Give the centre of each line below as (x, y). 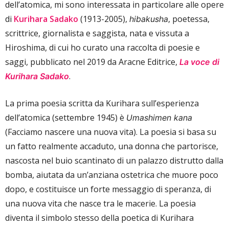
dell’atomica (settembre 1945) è (66, 117)
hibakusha (149, 19)
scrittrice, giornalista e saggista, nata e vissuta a (97, 33)
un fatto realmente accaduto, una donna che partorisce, (112, 146)
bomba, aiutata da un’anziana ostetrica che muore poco (112, 175)
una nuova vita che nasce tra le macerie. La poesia (100, 203)
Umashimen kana (159, 117)
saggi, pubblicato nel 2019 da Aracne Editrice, (92, 62)
